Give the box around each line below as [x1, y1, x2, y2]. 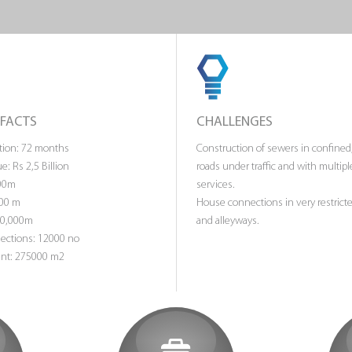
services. [196, 178, 235, 191]
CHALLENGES [196, 115, 273, 129]
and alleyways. [196, 214, 259, 227]
